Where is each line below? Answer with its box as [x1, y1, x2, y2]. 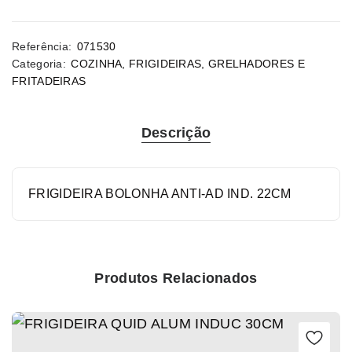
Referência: [12, 39, 72, 53]
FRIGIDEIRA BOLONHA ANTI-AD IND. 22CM [28, 186, 291, 200]
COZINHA [71, 57, 123, 70]
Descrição [141, 124, 211, 141]
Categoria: [12, 57, 66, 70]
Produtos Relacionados [94, 269, 258, 286]
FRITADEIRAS [12, 74, 86, 87]
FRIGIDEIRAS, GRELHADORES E [129, 57, 305, 70]
